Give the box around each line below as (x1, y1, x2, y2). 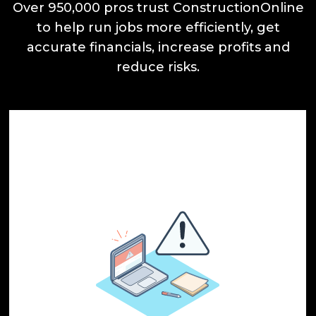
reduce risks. (116, 59, 200, 75)
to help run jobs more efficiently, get (36, 20, 280, 36)
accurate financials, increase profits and (26, 39, 290, 56)
